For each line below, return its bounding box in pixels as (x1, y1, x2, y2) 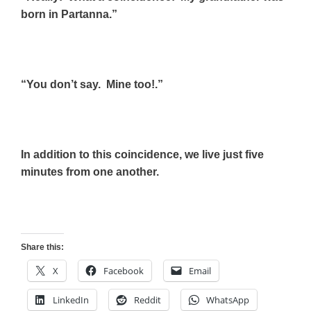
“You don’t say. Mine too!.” (21, 78, 171, 90)
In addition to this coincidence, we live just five (21, 148, 264, 160)
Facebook (103, 264, 144, 277)
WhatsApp (206, 293, 249, 306)
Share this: (21, 242, 64, 252)
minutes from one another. (21, 165, 165, 178)
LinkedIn (53, 293, 89, 306)
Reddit (134, 293, 161, 306)
